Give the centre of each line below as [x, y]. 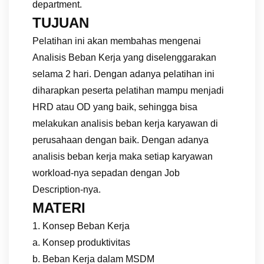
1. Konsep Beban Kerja [81, 226]
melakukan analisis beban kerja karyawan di [125, 123]
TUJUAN [61, 22]
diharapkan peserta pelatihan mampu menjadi [128, 90]
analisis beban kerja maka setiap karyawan [123, 156]
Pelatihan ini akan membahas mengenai [117, 41]
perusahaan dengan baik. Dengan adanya [121, 140]
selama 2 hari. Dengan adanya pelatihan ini [123, 74]
